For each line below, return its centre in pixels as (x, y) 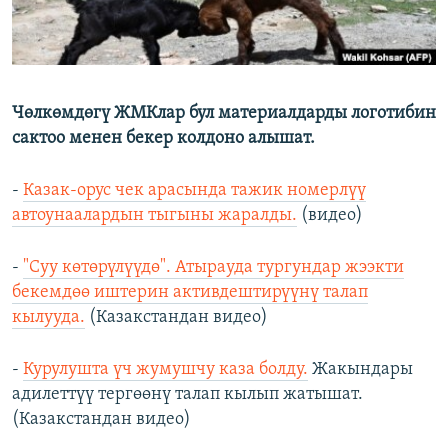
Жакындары (360, 370)
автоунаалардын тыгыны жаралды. (154, 216)
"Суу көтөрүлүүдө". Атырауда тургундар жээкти (213, 268)
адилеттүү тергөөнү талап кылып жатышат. (187, 395)
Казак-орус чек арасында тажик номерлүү (194, 191)
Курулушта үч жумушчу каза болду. (165, 370)
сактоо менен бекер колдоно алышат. (163, 139)
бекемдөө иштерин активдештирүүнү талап (190, 293)
